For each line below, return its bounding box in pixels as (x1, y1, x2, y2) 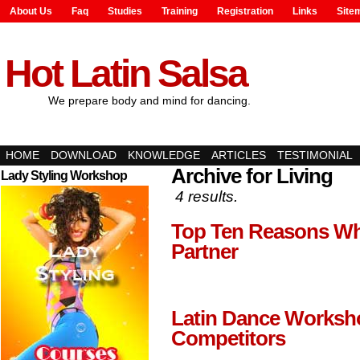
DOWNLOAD (51, 149, 117, 162)
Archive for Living (171, 165, 333, 187)
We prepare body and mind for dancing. (48, 94, 251, 107)
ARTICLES (211, 149, 266, 162)
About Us (10, 6, 52, 17)
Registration (217, 6, 273, 17)
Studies (108, 6, 142, 17)
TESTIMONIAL (277, 149, 353, 162)
